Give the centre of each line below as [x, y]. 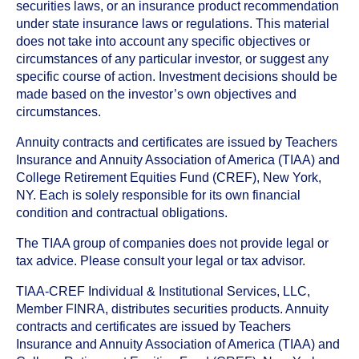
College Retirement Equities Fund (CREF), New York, [169, 177]
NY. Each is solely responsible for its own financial [158, 195]
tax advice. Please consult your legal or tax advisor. [161, 261]
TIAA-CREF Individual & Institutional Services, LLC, [163, 291]
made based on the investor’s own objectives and [156, 94]
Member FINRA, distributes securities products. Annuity [172, 309]
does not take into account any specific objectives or [163, 41]
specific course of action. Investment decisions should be [177, 77]
